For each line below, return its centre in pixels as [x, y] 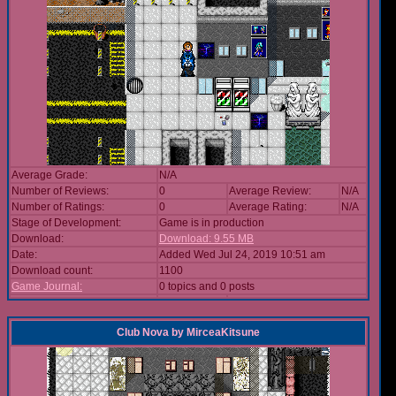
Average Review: [270, 191]
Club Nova [143, 332]
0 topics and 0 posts [207, 286]
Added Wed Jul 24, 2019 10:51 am [242, 255]
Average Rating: [268, 207]
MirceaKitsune [223, 332]
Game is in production [212, 223]
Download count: [52, 270]
